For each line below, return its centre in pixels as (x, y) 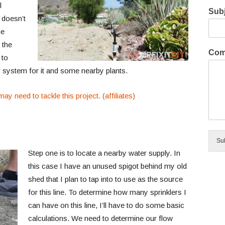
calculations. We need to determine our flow (100, 218)
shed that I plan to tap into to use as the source (105, 179)
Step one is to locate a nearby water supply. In (104, 153)
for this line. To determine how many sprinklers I (107, 192)
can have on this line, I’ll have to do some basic (106, 205)
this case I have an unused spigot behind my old (107, 166)
